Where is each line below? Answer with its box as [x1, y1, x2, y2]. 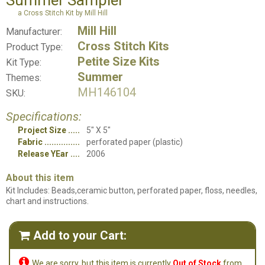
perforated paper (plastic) [86, 137, 183, 147]
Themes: [6, 72, 41, 83]
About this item [6, 172, 74, 183]
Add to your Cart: [33, 228, 127, 243]
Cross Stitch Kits [77, 39, 169, 53]
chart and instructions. [6, 196, 89, 206]
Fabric [18, 137, 43, 147]
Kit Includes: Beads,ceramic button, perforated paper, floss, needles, [6, 186, 257, 195]
